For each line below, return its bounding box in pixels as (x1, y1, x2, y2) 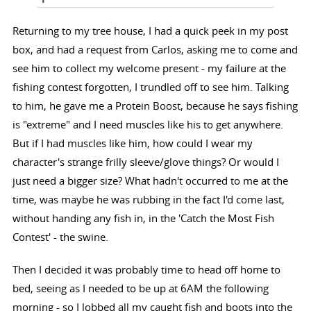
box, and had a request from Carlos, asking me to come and (12, 42, 298, 57)
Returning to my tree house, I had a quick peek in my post (12, 24, 288, 38)
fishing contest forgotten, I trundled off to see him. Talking (12, 80, 289, 94)
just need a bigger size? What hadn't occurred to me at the (12, 174, 288, 188)
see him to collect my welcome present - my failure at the (12, 61, 286, 76)
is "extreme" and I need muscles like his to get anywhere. (12, 117, 283, 132)
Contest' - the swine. (12, 230, 108, 244)
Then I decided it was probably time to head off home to (12, 262, 280, 277)
